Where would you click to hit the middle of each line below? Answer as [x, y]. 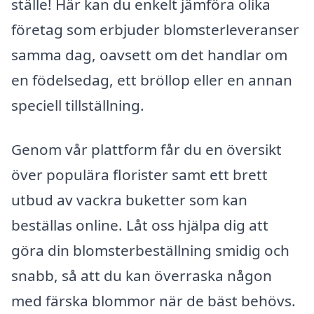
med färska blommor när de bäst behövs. [153, 301]
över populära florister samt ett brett [139, 175]
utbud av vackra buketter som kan [129, 200]
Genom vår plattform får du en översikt [146, 150]
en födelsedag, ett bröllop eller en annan [152, 80]
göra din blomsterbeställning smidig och [150, 251]
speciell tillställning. [78, 105]
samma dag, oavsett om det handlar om [149, 54]
